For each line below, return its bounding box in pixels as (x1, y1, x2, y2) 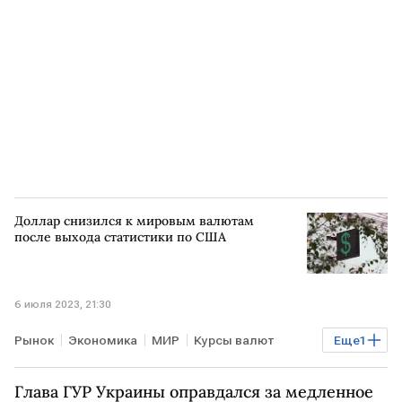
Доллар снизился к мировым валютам (14, 213, 254, 230)
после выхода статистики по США (14, 229, 226, 246)
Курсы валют (194, 332, 275, 347)
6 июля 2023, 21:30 (14, 297, 111, 310)
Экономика (68, 332, 137, 347)
